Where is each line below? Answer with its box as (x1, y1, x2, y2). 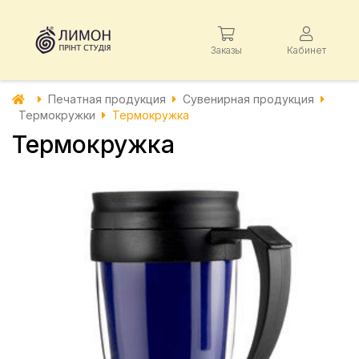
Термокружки (18, 108, 95, 122)
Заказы (210, 43, 242, 56)
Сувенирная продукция (183, 92, 314, 106)
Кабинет (286, 43, 326, 56)
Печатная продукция (48, 92, 166, 106)
